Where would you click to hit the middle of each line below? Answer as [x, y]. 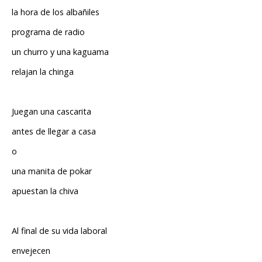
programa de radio [48, 32]
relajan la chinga [43, 72]
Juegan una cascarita [51, 112]
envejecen [31, 251]
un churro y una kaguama [60, 52]
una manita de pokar [52, 171]
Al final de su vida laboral [59, 231]
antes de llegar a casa [54, 132]
